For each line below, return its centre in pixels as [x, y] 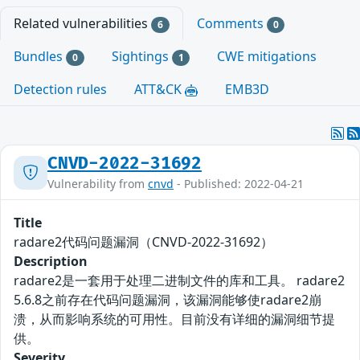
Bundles [40, 57]
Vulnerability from [98, 184]
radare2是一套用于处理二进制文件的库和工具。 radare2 [179, 281]
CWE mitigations [267, 57]
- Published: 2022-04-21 [239, 184]
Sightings [141, 57]
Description [51, 262]
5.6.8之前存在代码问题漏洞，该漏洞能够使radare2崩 [168, 300]
